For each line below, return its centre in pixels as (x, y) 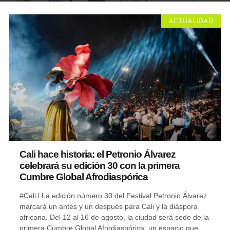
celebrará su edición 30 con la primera (100, 165)
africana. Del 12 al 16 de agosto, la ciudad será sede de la (114, 217)
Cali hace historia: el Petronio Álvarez (98, 154)
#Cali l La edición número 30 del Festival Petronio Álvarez (113, 195)
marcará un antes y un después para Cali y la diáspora (109, 206)
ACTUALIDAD (191, 21)
